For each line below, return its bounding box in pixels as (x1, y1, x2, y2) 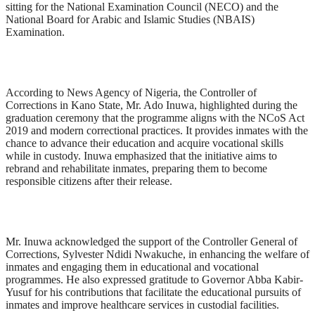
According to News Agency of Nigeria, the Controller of (6, 86, 257, 98)
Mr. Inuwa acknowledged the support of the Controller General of (6, 236, 297, 247)
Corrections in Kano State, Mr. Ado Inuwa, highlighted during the (6, 99, 297, 111)
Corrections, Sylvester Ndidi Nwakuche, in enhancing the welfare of (6, 248, 309, 260)
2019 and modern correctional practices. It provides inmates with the (6, 124, 308, 136)
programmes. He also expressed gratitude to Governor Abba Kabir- (6, 274, 303, 285)
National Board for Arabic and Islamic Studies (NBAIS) (6, 13, 255, 25)
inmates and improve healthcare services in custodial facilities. (6, 299, 279, 311)
